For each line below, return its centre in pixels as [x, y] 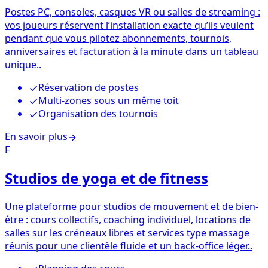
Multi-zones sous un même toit [109, 101]
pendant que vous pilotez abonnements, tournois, [118, 39]
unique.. [23, 65]
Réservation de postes [89, 88]
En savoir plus [36, 137]
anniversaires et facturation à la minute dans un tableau [132, 52]
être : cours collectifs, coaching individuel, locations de [128, 220]
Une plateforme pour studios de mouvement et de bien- [132, 207]
